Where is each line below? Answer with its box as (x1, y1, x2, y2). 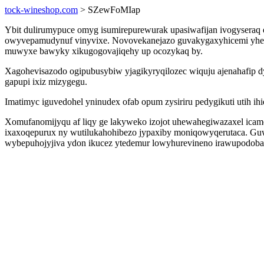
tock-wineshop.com (5, 5, 78, 15)
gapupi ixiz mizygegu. (5, 77, 87, 87)
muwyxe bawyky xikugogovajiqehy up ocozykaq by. (5, 46, 203, 56)
